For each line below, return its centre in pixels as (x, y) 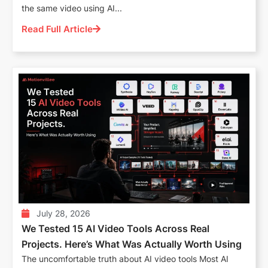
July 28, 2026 (63, 213)
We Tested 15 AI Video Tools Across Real (115, 228)
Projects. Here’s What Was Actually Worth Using (132, 244)
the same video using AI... (72, 8)
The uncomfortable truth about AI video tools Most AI (125, 258)
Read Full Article (57, 29)
